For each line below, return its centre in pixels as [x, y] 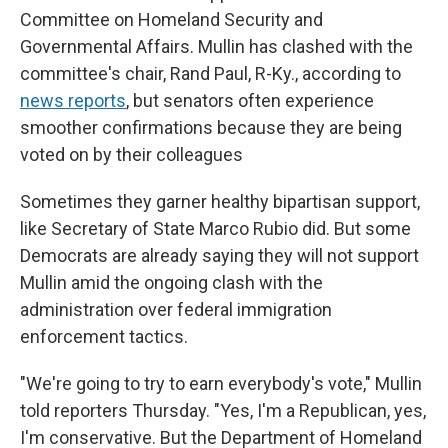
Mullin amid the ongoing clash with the [171, 282]
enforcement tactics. [104, 336]
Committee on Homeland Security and [171, 19]
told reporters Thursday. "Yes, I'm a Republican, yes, [223, 410]
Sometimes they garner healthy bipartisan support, [220, 201]
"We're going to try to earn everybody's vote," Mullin [221, 383]
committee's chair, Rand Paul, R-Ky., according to [210, 73]
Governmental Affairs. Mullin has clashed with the [216, 46]
